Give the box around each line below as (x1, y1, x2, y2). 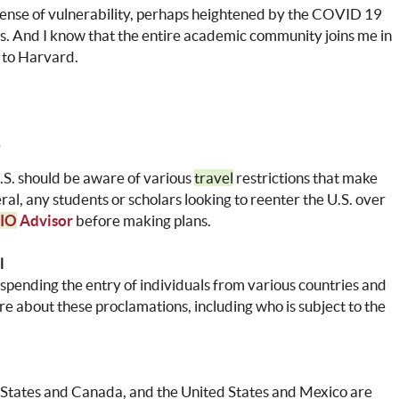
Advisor (16, 212, 73, 230)
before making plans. (72, 212, 211, 230)
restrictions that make (232, 169, 378, 187)
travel (193, 169, 233, 187)
